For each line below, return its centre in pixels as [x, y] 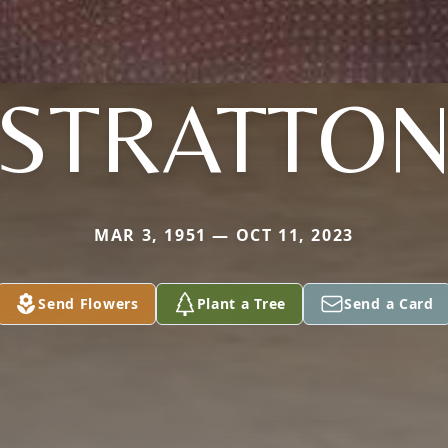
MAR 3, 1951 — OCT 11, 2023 [224, 235]
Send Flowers [88, 303]
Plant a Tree [241, 303]
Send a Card [389, 303]
